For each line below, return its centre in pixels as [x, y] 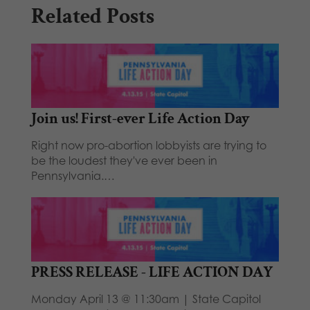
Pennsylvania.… [73, 176]
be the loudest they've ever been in [124, 161]
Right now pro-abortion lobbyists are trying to [148, 146]
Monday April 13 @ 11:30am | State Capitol [146, 299]
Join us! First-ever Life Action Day [140, 119]
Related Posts [92, 16]
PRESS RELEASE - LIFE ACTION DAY [152, 273]
